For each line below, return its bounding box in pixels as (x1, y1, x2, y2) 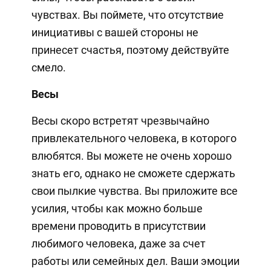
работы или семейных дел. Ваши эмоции (31, 254, 240, 267)
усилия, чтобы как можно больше (31, 201, 203, 215)
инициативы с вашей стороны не (31, 25, 198, 39)
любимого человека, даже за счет (31, 237, 206, 250)
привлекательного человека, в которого (31, 131, 237, 145)
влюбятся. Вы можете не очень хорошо (31, 149, 232, 162)
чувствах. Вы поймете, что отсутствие (31, 8, 224, 21)
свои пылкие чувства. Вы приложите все (31, 184, 238, 197)
